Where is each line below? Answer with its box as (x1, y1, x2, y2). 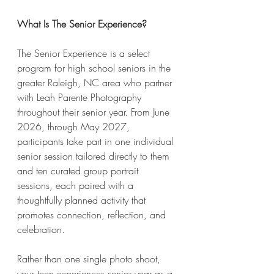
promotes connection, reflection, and (17, 208, 169, 222)
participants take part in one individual (17, 135, 176, 149)
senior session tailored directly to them (17, 149, 172, 163)
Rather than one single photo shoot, (17, 252, 163, 266)
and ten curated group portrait (17, 164, 141, 178)
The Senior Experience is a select (17, 46, 153, 61)
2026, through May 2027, (17, 120, 133, 134)
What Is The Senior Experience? (17, 17, 147, 31)
